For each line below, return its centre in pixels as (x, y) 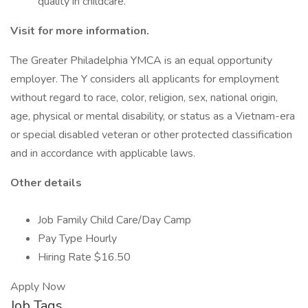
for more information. (93, 31)
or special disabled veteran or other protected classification (151, 135)
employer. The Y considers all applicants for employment (145, 79)
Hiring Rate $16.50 (84, 257)
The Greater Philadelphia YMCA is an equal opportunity (141, 60)
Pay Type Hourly (77, 239)
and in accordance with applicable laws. (103, 153)
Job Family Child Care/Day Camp (114, 220)
